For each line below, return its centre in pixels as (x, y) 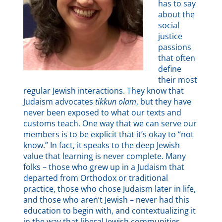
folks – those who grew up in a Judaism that (104, 167)
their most (178, 80)
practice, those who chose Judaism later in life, (110, 189)
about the (177, 14)
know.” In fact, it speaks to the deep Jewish (102, 145)
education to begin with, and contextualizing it (110, 210)
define (170, 69)
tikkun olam (116, 101)
